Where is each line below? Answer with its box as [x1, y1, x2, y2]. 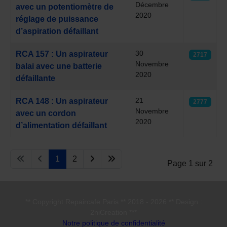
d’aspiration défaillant [16, 27, 98, 35]
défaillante [16, 74, 55, 83]
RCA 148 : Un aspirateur [16, 97, 108, 105]
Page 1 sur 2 [167, 159, 213, 168]
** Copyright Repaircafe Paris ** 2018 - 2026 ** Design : [25, 198, 202, 206]
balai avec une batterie [16, 62, 102, 70]
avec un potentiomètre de [16, 3, 113, 11]
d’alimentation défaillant [16, 121, 107, 130]
